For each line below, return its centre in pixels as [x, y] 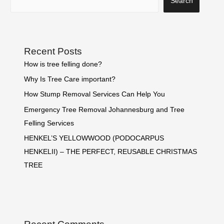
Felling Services [49, 123]
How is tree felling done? [63, 64]
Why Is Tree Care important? [70, 79]
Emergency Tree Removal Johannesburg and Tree [104, 109]
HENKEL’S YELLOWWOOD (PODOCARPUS [94, 138]
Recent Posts [53, 51]
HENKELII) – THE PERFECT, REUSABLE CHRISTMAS [111, 152]
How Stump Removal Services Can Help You [95, 94]
